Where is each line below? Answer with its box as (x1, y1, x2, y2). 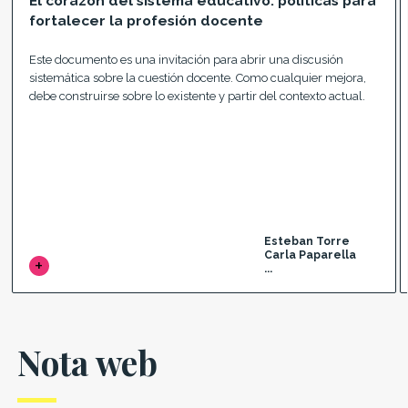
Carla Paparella (264, 249, 357, 262)
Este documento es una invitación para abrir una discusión (28, 52, 343, 66)
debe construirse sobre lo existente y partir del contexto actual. (28, 88, 365, 103)
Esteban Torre (264, 235, 351, 249)
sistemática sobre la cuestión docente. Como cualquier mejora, (28, 70, 366, 85)
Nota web (16, 339, 158, 384)
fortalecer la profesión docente (28, 11, 263, 29)
